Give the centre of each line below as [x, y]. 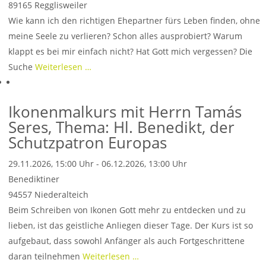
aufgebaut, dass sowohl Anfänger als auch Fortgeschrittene [126, 241]
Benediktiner [34, 179]
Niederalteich [61, 194]
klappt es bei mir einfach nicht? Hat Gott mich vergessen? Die [130, 51]
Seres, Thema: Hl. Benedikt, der [121, 127]
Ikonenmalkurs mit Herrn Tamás [125, 112]
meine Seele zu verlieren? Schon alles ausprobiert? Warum [125, 36]
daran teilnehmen [45, 256]
